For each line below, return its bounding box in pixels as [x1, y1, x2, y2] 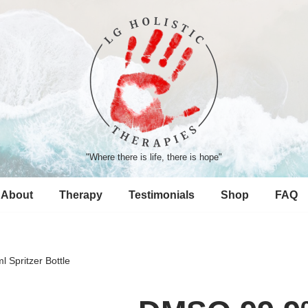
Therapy [58, 189, 102, 201]
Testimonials [128, 189, 195, 201]
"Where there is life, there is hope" [86, 152, 222, 162]
